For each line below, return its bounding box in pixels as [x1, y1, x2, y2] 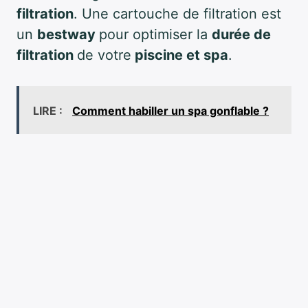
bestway [37, 26, 99, 43]
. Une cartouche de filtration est [74, 5, 281, 23]
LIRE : [33, 104, 65, 118]
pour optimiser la [99, 26, 212, 43]
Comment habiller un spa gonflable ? [72, 104, 269, 118]
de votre [77, 47, 131, 64]
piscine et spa [131, 47, 228, 64]
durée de [212, 26, 271, 43]
